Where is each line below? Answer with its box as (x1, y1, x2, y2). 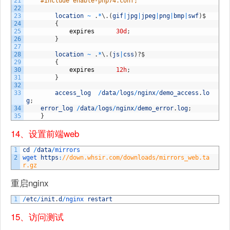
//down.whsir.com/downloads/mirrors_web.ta (62, 154, 209, 161)
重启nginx (11, 176, 49, 189)
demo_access (159, 89, 199, 97)
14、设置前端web (11, 127, 79, 140)
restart (87, 196, 112, 203)
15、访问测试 (11, 210, 64, 223)
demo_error (138, 105, 174, 112)
